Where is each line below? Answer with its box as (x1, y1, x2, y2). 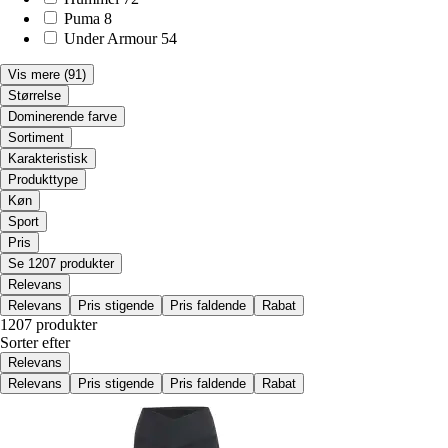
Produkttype (8, 171, 78, 187)
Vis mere (8, 66, 60, 82)
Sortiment (8, 129, 64, 145)
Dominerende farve (8, 108, 117, 124)
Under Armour (64, 29, 157, 47)
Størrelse (8, 87, 61, 103)
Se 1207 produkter (8, 255, 114, 271)
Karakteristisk (8, 150, 88, 166)
